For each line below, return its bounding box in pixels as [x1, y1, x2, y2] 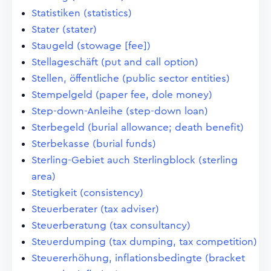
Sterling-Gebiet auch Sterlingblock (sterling [31, 155, 238, 165]
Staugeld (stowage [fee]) [31, 41, 151, 51]
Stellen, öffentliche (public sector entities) [31, 73, 230, 83]
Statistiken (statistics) [31, 8, 132, 18]
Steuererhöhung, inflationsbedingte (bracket [31, 253, 245, 263]
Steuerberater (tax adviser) [31, 204, 159, 214]
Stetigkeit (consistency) [31, 188, 143, 198]
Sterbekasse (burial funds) [31, 139, 156, 149]
